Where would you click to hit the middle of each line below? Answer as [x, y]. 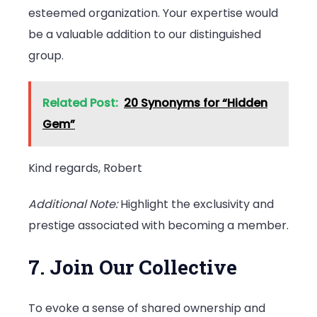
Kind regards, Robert [85, 168]
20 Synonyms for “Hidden [196, 103]
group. [46, 55]
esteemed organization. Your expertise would [153, 13]
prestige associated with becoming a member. [158, 226]
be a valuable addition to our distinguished [145, 34]
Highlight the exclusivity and [196, 204]
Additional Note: [73, 204]
